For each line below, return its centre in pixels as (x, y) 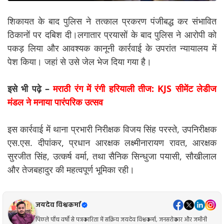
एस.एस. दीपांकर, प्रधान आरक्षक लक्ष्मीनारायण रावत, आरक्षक (112, 143)
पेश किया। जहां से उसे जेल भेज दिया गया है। (79, 62)
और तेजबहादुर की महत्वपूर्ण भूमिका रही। (71, 170)
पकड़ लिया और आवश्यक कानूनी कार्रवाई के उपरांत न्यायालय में (112, 48)
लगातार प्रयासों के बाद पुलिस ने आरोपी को (147, 35)
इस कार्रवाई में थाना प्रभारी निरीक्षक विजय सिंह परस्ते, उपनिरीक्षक (112, 129)
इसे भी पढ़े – (30, 89)
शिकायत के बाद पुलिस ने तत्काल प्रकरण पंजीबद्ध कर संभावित (112, 21)
